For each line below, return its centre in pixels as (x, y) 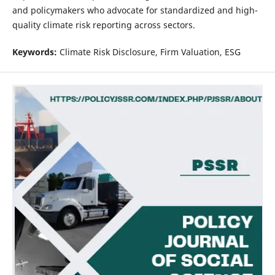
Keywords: (34, 52)
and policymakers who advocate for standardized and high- (135, 10)
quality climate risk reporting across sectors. (103, 25)
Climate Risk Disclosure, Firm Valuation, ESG (149, 52)
